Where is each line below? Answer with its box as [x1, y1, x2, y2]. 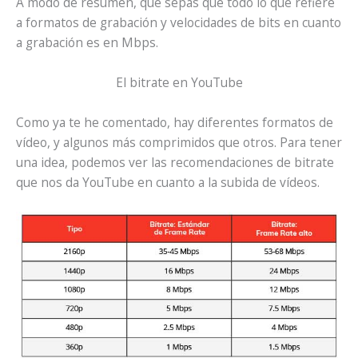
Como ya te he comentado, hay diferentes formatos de [16, 113, 333, 132]
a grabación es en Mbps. [16, 34, 158, 52]
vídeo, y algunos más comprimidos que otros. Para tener [16, 133, 342, 152]
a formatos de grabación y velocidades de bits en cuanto [16, 14, 341, 32]
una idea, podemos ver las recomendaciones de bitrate [16, 153, 334, 172]
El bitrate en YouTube [115, 74, 243, 92]
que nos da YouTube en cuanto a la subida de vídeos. [16, 173, 320, 192]
